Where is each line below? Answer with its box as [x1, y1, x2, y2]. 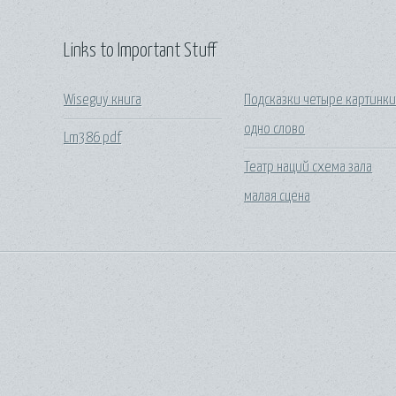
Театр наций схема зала [244, 159, 373, 175]
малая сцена [244, 188, 311, 204]
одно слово [244, 122, 306, 138]
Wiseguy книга [64, 93, 141, 109]
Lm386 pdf [64, 130, 121, 146]
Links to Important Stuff [64, 41, 216, 61]
